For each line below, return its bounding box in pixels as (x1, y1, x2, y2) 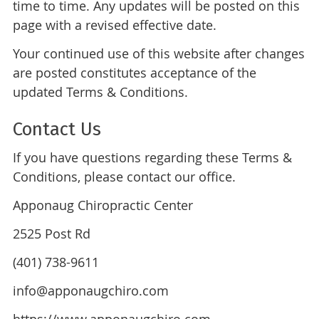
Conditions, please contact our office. (12, 168, 236, 186)
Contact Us (12, 118, 101, 141)
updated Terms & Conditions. (12, 83, 188, 101)
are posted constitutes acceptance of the (12, 64, 256, 82)
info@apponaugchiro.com (12, 282, 169, 300)
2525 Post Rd (12, 225, 90, 243)
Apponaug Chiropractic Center (12, 197, 193, 214)
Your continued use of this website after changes (12, 45, 305, 63)
